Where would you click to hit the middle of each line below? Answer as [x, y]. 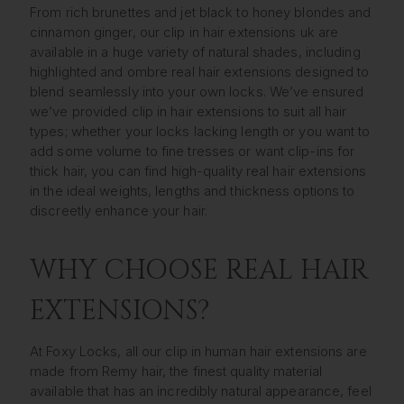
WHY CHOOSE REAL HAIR [199, 271]
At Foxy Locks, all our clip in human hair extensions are [198, 352]
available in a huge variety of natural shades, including [195, 51]
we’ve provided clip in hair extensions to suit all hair [188, 111]
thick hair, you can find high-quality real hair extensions [198, 170]
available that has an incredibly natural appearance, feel [201, 391]
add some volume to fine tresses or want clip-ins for [193, 151]
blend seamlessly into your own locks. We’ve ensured [197, 91]
